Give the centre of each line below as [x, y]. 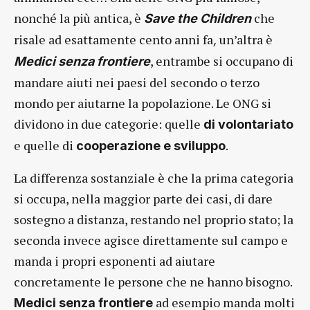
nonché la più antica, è [79, 18]
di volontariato [248, 125]
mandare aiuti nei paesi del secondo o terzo [137, 83]
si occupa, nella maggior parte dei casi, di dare [143, 199]
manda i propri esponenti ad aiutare [115, 261]
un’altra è [245, 40]
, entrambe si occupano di [222, 61]
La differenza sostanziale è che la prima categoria [154, 178]
